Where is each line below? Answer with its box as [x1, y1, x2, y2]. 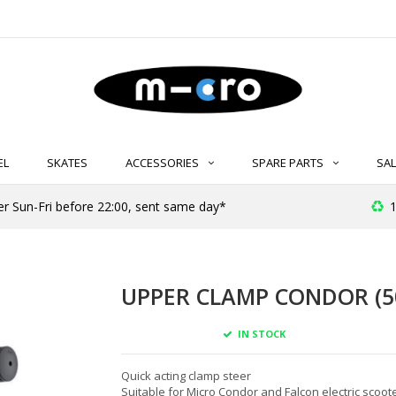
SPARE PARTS [252, 155, 324, 171]
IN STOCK [234, 326, 286, 340]
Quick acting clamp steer [120, 367, 251, 384]
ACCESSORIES [126, 155, 199, 171]
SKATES [47, 155, 88, 171]
